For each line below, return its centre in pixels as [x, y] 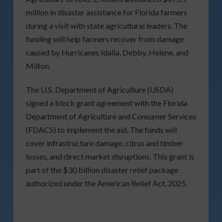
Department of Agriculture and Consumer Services [111, 116]
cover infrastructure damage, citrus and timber [104, 143]
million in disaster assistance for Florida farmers [106, 12]
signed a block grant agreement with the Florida [106, 103]
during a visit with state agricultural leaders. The [106, 25]
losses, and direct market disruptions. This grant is [110, 156]
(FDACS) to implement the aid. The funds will [101, 129]
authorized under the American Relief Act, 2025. [106, 183]
